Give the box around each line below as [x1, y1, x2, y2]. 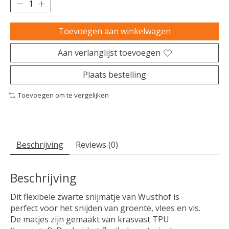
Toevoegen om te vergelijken [17, 90, 109, 100]
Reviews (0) [76, 139, 118, 150]
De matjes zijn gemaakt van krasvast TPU [10, 213, 169, 225]
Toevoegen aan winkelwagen [58, 26, 171, 37]
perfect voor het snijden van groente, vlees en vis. [10, 202, 200, 214]
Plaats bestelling [83, 69, 146, 81]
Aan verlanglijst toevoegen [57, 47, 161, 59]
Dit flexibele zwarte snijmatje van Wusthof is [10, 191, 179, 202]
